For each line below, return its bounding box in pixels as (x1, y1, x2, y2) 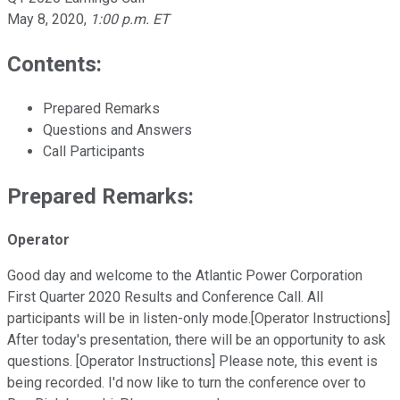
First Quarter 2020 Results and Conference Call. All (7, 288, 323, 306)
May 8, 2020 (7, 10, 84, 28)
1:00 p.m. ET (90, 10, 170, 28)
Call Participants (43, 142, 145, 160)
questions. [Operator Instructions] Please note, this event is (7, 353, 378, 371)
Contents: (7, 51, 102, 77)
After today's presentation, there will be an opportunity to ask (7, 331, 386, 349)
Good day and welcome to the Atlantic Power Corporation (7, 267, 362, 285)
